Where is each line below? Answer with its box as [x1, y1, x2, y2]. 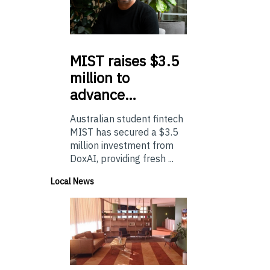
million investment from [70, 139, 174, 151]
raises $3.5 [104, 51, 179, 71]
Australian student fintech [70, 112, 183, 125]
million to [70, 67, 130, 87]
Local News [51, 175, 94, 187]
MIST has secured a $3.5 [70, 125, 178, 138]
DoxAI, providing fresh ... [70, 152, 174, 165]
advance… [70, 84, 136, 104]
